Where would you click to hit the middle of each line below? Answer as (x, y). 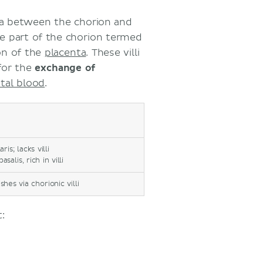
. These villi (113, 53)
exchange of (65, 68)
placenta (65, 53)
